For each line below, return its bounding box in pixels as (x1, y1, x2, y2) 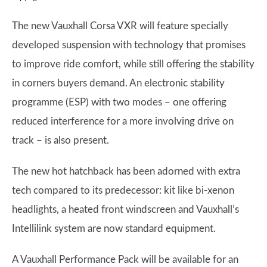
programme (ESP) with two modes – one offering (12, 97, 226, 108)
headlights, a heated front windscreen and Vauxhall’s (12, 204, 239, 215)
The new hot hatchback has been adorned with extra (12, 166, 240, 177)
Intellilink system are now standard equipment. (12, 223, 216, 234)
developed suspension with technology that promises (12, 40, 246, 51)
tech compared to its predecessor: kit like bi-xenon (12, 185, 234, 196)
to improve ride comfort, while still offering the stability (12, 59, 254, 70)
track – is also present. (12, 135, 109, 146)
